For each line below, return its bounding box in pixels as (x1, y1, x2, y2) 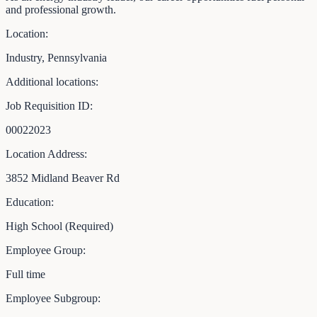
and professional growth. (6, 3, 116, 16)
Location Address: (6, 147, 87, 160)
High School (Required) (6, 219, 113, 232)
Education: (6, 195, 54, 208)
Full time (6, 267, 45, 280)
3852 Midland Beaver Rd (6, 171, 120, 184)
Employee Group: (6, 243, 86, 256)
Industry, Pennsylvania (6, 51, 107, 64)
